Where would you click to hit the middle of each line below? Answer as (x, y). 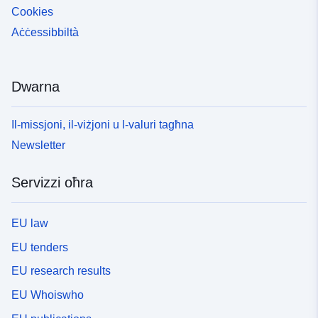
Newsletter (38, 145)
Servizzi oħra (52, 182)
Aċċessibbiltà (45, 33)
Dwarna (35, 87)
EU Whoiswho (48, 295)
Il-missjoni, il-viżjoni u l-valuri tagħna (103, 124)
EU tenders (40, 247)
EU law (30, 224)
